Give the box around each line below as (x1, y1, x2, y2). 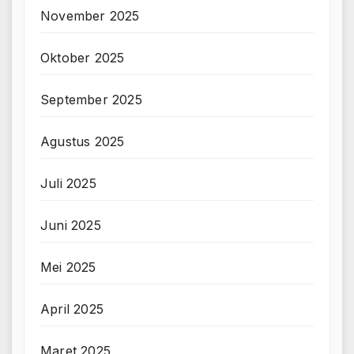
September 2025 (40, 91, 142, 107)
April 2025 (40, 300, 104, 317)
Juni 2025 (40, 217, 101, 233)
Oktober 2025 (40, 49, 125, 66)
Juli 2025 (40, 175, 96, 191)
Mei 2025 (40, 258, 96, 275)
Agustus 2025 (40, 133, 125, 149)
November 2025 (40, 7, 140, 24)
